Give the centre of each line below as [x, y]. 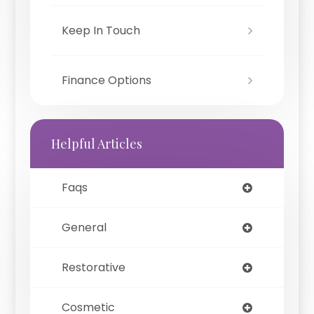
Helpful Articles [96, 144]
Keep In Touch [101, 31]
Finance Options [106, 81]
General [84, 228]
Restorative [93, 268]
